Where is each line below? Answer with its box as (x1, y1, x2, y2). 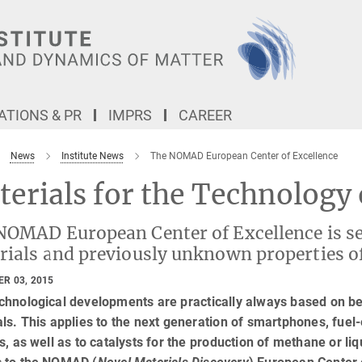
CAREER (179, 107, 232, 124)
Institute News (61, 150, 124, 162)
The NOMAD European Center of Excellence (149, 150, 338, 162)
